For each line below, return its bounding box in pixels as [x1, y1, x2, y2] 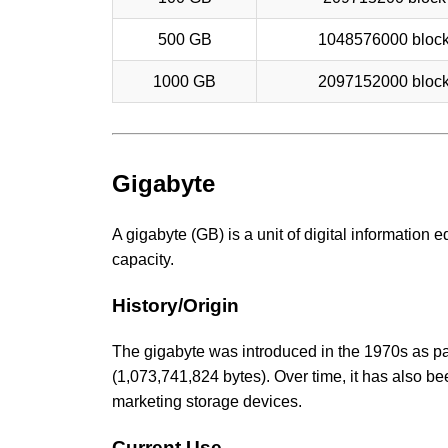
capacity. [112, 251, 174, 269]
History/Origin [112, 295, 239, 317]
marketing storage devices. [112, 392, 302, 410]
